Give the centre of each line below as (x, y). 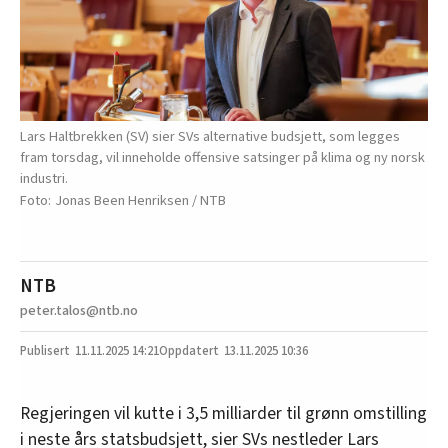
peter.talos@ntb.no (79, 311)
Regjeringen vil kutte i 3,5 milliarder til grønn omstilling (223, 414)
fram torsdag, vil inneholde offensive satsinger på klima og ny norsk (222, 158)
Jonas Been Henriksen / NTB (140, 201)
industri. (44, 179)
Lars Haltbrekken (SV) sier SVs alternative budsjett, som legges (210, 137)
